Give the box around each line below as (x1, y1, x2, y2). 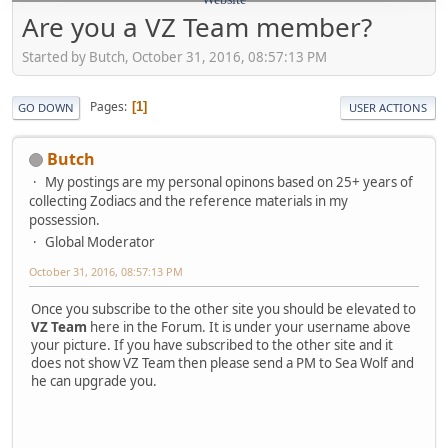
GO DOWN (18, 99, 74, 115)
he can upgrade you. (31, 371, 157, 390)
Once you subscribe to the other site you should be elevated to (31, 299, 416, 318)
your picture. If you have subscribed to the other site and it (31, 335, 393, 354)
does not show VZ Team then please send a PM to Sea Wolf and (31, 353, 414, 372)
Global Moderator (45, 232, 155, 251)
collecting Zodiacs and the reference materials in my (29, 191, 348, 210)
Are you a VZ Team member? (22, 9, 372, 45)
